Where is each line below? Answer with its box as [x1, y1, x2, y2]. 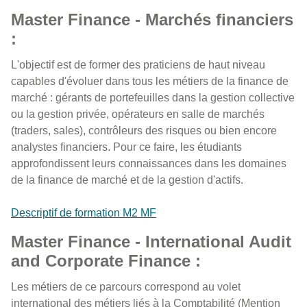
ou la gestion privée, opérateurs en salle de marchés [11, 108, 265, 120]
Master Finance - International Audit [11, 232, 291, 251]
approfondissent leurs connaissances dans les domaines [11, 158, 286, 169]
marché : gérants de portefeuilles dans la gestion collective [11, 92, 295, 103]
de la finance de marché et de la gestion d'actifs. [11, 174, 243, 186]
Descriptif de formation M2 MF [11, 207, 156, 219]
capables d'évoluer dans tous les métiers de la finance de [11, 75, 288, 87]
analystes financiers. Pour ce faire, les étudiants [11, 141, 242, 153]
